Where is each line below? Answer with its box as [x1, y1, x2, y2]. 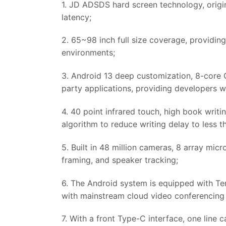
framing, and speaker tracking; [62, 154, 178, 165]
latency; [62, 12, 91, 22]
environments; [62, 47, 115, 58]
